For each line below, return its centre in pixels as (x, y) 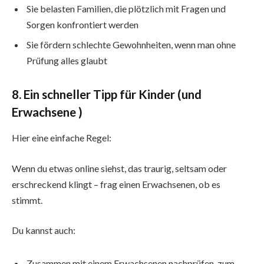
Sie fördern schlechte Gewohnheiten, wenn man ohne (131, 44)
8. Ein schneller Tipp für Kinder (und (107, 94)
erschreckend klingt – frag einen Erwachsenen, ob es (116, 184)
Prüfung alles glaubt (67, 60)
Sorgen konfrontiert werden (82, 24)
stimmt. (27, 200)
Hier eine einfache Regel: (62, 137)
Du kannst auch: (44, 230)
